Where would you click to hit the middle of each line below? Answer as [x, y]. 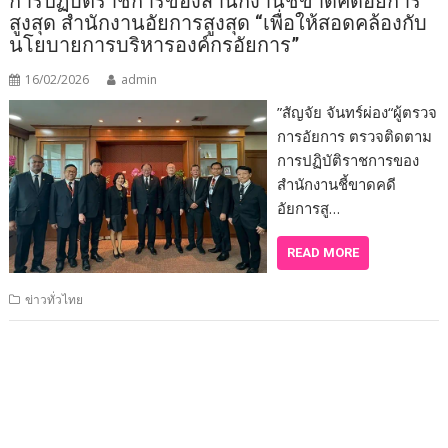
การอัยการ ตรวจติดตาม [354, 136]
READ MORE [322, 253]
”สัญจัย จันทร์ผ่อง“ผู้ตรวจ [356, 112]
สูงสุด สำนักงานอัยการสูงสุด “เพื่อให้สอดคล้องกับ [218, 23]
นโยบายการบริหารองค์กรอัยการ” [154, 45]
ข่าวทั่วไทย [54, 300]
